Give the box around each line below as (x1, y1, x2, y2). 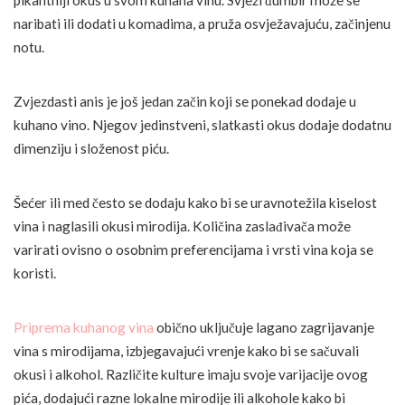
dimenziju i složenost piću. (14, 139, 169, 156)
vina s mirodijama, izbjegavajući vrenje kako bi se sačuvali (14, 342, 359, 359)
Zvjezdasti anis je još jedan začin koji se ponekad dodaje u (14, 92, 356, 109)
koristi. (14, 264, 56, 281)
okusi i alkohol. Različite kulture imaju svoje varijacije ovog (14, 365, 368, 382)
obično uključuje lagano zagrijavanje (154, 318, 374, 335)
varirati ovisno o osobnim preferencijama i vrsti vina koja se (14, 240, 373, 258)
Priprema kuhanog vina (14, 318, 154, 335)
